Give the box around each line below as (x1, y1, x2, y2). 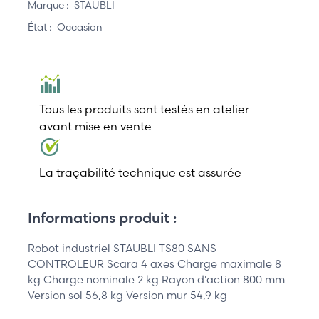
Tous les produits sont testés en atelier (39, 101, 249, 116)
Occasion (57, 21, 103, 34)
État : (28, 21, 51, 34)
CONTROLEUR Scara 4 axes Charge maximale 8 (28, 256, 281, 271)
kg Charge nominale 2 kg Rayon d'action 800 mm (28, 272, 285, 286)
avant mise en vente (39, 118, 152, 133)
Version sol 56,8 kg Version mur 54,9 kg (28, 288, 227, 302)
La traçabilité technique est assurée (39, 164, 241, 179)
